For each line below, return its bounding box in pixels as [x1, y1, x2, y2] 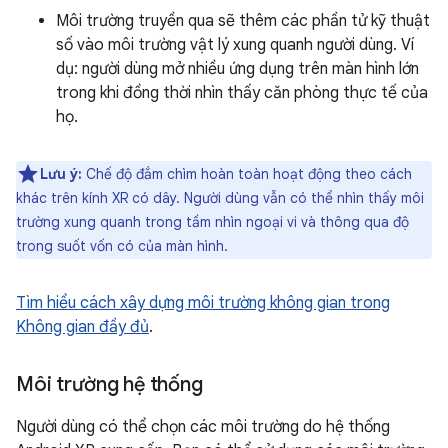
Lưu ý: [40, 164, 82, 183]
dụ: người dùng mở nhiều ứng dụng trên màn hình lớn [56, 58, 419, 79]
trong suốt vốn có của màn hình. [16, 236, 228, 255]
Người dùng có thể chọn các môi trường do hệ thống [16, 416, 390, 437]
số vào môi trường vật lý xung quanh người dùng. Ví [56, 34, 414, 55]
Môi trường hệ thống [16, 371, 203, 397]
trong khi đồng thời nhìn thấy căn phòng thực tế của [56, 82, 428, 103]
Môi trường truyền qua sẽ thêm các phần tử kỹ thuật [56, 10, 430, 31]
